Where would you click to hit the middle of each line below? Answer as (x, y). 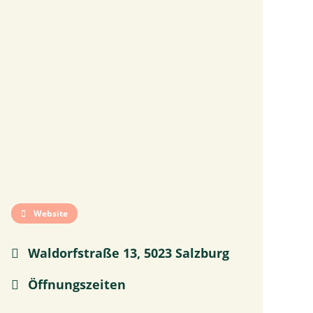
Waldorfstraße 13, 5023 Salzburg (127, 253)
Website (50, 213)
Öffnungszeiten (75, 284)
